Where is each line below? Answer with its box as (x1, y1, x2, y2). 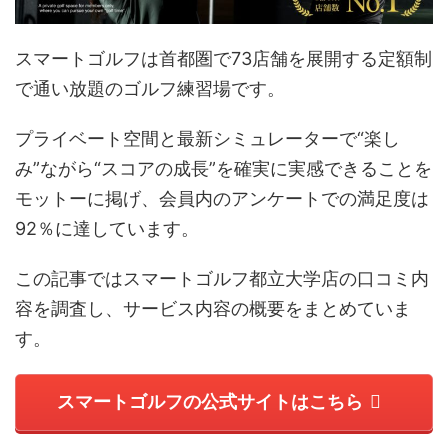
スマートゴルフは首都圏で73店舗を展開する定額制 (15, 47, 432, 69)
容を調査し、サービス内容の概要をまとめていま (15, 297, 411, 319)
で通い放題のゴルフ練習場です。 (15, 77, 285, 99)
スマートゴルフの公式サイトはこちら (57, 391, 363, 413)
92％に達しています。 (15, 217, 199, 239)
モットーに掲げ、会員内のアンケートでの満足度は (15, 187, 429, 209)
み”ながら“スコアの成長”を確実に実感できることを (15, 157, 432, 179)
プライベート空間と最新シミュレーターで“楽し (15, 127, 400, 149)
